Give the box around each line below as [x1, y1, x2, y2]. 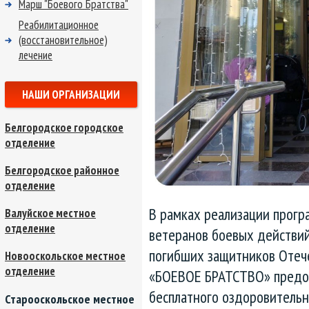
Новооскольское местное [5, 248, 126, 263]
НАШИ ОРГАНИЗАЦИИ [22, 87, 120, 102]
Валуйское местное [5, 206, 96, 221]
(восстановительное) [19, 32, 108, 48]
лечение [19, 48, 52, 63]
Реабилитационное [19, 17, 99, 32]
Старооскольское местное [5, 291, 134, 307]
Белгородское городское [5, 120, 123, 135]
